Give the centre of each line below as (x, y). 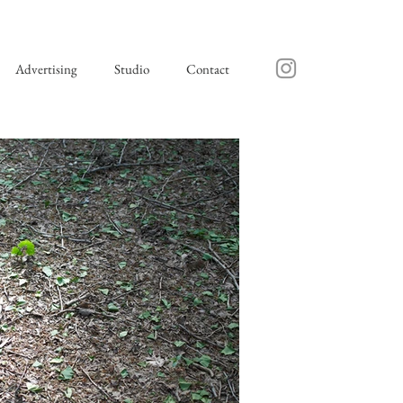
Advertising (46, 69)
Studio (131, 69)
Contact (207, 69)
